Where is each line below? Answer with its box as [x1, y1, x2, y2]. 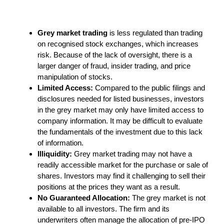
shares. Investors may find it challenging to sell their [37, 171, 205, 180]
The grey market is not [130, 193, 205, 202]
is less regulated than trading [107, 28, 202, 37]
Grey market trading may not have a [72, 149, 192, 158]
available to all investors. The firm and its [37, 204, 169, 213]
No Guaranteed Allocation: [37, 193, 130, 202]
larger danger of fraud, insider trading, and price [37, 61, 190, 70]
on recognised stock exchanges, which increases [37, 39, 198, 48]
